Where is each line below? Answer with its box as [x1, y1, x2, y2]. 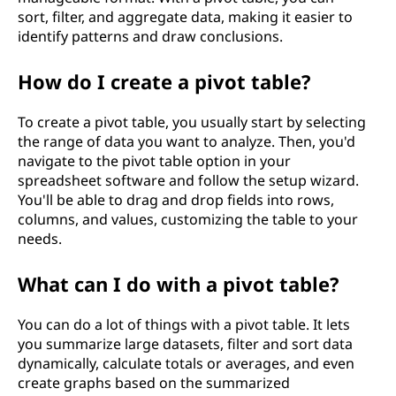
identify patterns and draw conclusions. [18, 27, 283, 46]
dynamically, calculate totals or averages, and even [18, 354, 354, 373]
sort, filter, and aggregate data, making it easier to [18, 7, 353, 27]
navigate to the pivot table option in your [18, 151, 291, 171]
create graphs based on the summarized [18, 373, 290, 392]
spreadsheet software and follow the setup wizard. [18, 171, 359, 190]
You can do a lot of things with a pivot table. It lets [18, 315, 350, 334]
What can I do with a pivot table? [18, 270, 339, 297]
